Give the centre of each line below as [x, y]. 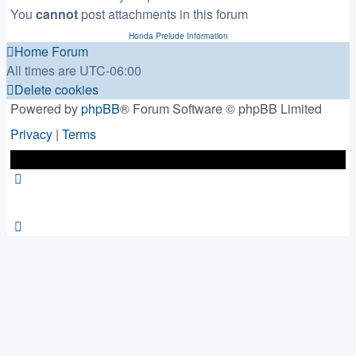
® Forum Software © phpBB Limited [221, 108]
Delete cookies [56, 89]
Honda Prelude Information [178, 36]
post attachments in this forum [163, 14]
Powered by [46, 108]
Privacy [31, 134]
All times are [43, 70]
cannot [57, 14]
